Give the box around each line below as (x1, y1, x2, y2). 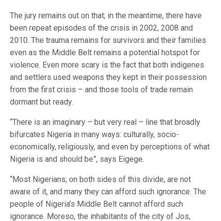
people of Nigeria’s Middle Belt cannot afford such (10, 199, 183, 209)
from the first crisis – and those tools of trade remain (10, 85, 193, 94)
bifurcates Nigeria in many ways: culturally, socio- (10, 130, 179, 139)
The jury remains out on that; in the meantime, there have (10, 11, 202, 20)
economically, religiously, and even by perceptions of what (10, 142, 210, 151)
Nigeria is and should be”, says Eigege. (10, 154, 144, 164)
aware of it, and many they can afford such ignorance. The (10, 187, 206, 196)
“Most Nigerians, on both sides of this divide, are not (10, 175, 191, 184)
